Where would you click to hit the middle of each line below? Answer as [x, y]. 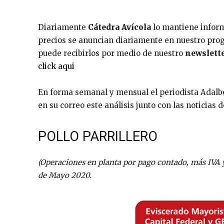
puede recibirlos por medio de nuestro [111, 53]
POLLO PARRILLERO [98, 137]
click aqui [56, 66]
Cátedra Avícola [119, 27]
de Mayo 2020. [65, 175]
